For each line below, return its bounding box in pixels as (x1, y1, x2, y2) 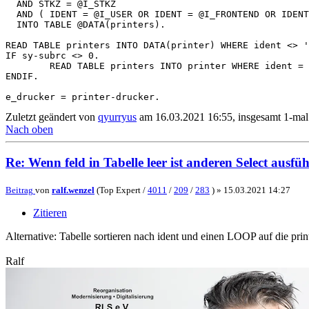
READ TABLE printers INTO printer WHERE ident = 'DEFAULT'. (6, 60, 50, 71)
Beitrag (6, 185, 33, 196)
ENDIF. (6, 70, 39, 81)
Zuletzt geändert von (6, 110, 98, 123)
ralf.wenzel (52, 185, 94, 196)
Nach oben (6, 123, 53, 135)
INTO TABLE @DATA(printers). (6, 19, 166, 30)
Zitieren (33, 207, 67, 219)
